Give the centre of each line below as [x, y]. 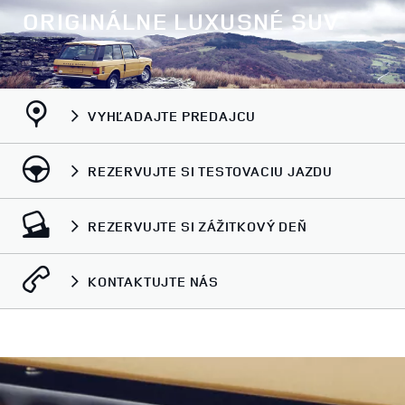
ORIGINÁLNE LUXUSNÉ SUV [181, 22]
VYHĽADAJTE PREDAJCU [172, 116]
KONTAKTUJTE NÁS [153, 281]
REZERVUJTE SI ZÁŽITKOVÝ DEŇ [198, 226]
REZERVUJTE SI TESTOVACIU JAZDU [210, 171]
